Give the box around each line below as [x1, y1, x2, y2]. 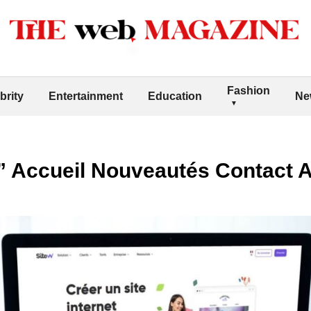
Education [148, 90, 202, 102]
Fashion [227, 84, 270, 96]
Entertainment [49, 90, 123, 102]
